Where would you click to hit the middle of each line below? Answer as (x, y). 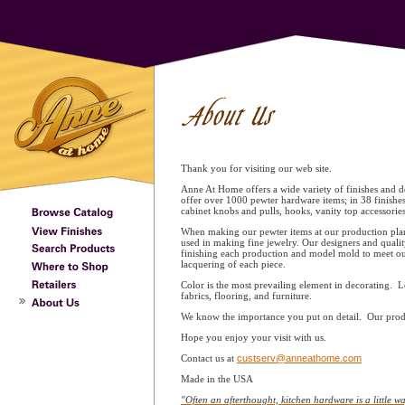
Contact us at (209, 358)
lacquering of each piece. (233, 264)
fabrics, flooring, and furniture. (246, 296)
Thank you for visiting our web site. (258, 168)
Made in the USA (217, 379)
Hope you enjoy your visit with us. (254, 337)
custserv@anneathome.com (299, 358)
